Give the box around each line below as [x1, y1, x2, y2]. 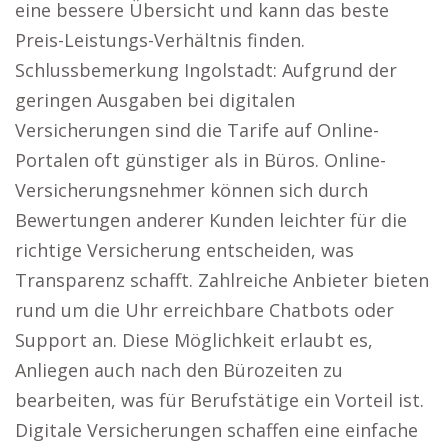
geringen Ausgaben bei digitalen [15, 88, 295, 112]
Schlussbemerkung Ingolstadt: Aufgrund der [15, 58, 397, 82]
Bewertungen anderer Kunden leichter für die [15, 208, 407, 232]
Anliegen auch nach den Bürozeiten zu [15, 358, 343, 382]
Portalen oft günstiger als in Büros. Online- [15, 148, 386, 172]
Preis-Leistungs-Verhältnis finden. [15, 28, 305, 52]
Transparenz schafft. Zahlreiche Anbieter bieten [15, 268, 429, 292]
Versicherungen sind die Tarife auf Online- [15, 118, 379, 142]
